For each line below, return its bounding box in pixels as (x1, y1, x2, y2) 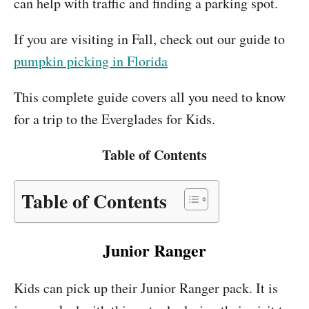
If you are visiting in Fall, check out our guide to (14, 30, 285, 48)
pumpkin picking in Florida (14, 52, 168, 70)
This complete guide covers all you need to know (14, 88, 286, 106)
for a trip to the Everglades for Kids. (14, 110, 215, 128)
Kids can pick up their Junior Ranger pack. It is (14, 279, 278, 297)
